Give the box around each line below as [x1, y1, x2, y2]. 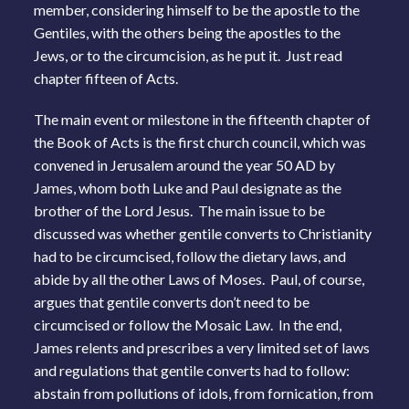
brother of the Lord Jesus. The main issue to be [34, 201, 326, 219]
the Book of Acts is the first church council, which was [34, 132, 367, 151]
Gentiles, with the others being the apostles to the [34, 23, 341, 41]
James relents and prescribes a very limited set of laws [34, 338, 371, 356]
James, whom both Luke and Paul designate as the [34, 178, 342, 196]
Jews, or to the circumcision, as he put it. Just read [34, 46, 343, 64]
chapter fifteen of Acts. [34, 68, 179, 87]
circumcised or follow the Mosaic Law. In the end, [34, 315, 342, 333]
